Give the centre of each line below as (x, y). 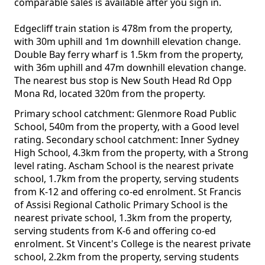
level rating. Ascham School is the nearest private (124, 166)
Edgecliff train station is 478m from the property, (123, 29)
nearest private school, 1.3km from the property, (123, 218)
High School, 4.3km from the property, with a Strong (131, 153)
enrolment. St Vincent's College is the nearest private (132, 244)
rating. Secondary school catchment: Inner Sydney (127, 140)
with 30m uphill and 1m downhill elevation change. (127, 42)
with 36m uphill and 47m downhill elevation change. (130, 68)
